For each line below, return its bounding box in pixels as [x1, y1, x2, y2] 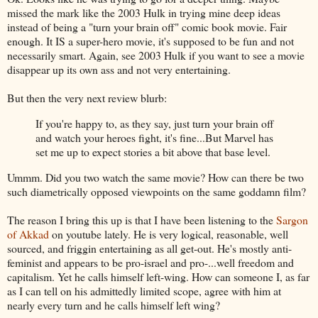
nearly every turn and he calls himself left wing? [7, 297, 220, 312]
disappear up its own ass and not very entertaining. [7, 62, 231, 77]
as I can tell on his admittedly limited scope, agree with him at [7, 283, 281, 298]
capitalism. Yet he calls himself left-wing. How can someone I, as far [7, 268, 309, 284]
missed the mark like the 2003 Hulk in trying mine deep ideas [7, 5, 280, 21]
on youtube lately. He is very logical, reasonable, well [52, 226, 288, 241]
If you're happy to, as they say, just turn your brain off [35, 115, 274, 131]
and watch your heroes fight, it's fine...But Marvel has [35, 129, 273, 145]
